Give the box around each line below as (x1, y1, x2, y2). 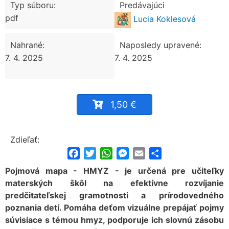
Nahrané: (10, 40, 44, 50)
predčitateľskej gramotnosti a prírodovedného (5, 190, 224, 201)
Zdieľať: (10, 134, 39, 145)
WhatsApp (112, 147, 152, 158)
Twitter (96, 147, 123, 158)
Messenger (129, 147, 171, 158)
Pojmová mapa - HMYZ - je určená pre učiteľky (5, 166, 224, 176)
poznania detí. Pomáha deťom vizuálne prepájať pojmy (5, 202, 224, 213)
